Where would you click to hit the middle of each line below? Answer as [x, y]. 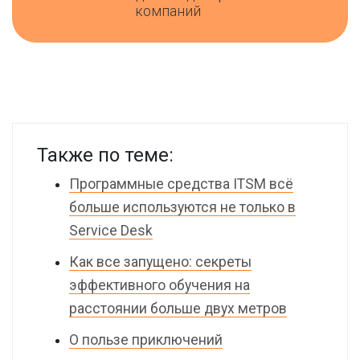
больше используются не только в [182, 207]
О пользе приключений [146, 340]
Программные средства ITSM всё [181, 184]
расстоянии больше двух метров [178, 309]
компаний [169, 11]
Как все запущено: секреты [160, 262]
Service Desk [111, 231]
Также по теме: [105, 155]
